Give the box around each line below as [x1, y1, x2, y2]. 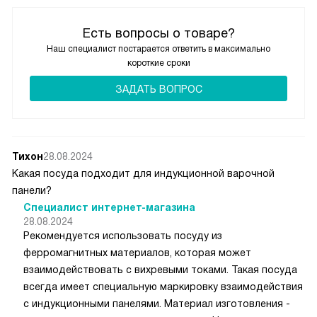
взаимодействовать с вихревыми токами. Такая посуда [23, 264, 297, 276]
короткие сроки [127, 58, 190, 69]
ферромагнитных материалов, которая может [23, 247, 251, 259]
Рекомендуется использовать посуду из [23, 230, 222, 242]
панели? [12, 185, 52, 197]
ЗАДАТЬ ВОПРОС [115, 83, 202, 96]
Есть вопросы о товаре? [82, 26, 235, 41]
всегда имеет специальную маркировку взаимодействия [23, 281, 303, 293]
